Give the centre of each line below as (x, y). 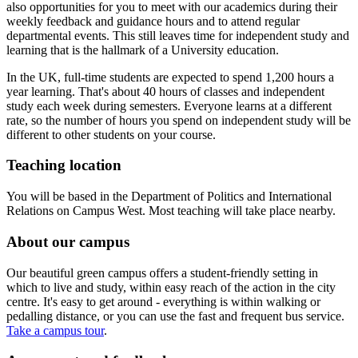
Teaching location (64, 165)
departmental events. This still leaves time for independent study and (178, 35)
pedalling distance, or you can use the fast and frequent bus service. (175, 316)
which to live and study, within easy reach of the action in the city (171, 287)
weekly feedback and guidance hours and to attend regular (153, 21)
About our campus (68, 241)
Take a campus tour (55, 330)
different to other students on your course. (111, 134)
